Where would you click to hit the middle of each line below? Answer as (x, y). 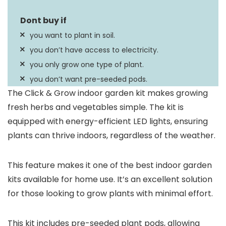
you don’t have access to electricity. (94, 50)
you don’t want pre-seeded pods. (89, 79)
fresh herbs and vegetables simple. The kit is (96, 107)
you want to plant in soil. (72, 35)
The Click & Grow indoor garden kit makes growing (108, 93)
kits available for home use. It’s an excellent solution (110, 179)
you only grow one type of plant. (87, 65)
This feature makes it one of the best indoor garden (110, 165)
